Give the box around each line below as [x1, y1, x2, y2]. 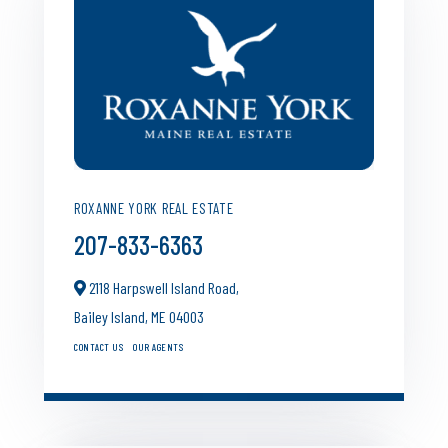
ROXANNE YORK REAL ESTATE [74, 198, 234, 217]
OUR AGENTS [133, 340, 183, 353]
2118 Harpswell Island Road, [86, 277, 239, 297]
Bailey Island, [74, 306, 151, 326]
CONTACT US [74, 340, 123, 353]
